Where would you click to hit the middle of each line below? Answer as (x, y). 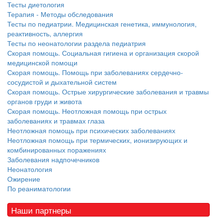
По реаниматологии (39, 188)
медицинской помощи (42, 62)
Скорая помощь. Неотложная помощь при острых (87, 111)
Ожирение (24, 178)
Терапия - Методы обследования (60, 14)
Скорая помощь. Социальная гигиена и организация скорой (103, 53)
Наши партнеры (41, 210)
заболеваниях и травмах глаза (56, 120)
